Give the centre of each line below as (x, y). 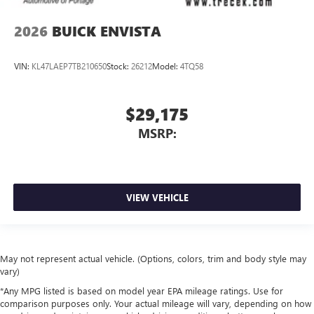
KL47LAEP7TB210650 (69, 66)
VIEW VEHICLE (157, 198)
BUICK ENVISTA (107, 32)
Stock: (119, 66)
